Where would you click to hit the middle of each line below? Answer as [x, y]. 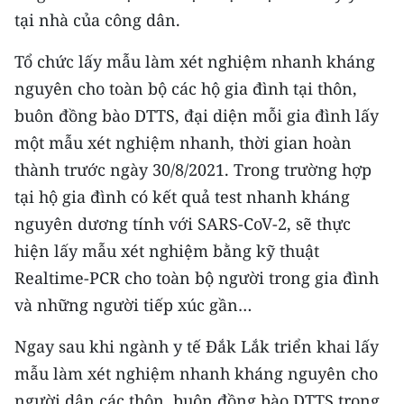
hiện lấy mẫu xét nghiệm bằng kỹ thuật [167, 251]
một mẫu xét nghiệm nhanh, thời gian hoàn [183, 142]
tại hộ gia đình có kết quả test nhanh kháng [182, 197]
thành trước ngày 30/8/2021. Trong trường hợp [193, 170]
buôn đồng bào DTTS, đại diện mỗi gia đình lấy [197, 115]
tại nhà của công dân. [97, 20]
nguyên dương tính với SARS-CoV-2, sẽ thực [183, 224]
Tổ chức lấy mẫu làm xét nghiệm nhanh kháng [195, 61]
